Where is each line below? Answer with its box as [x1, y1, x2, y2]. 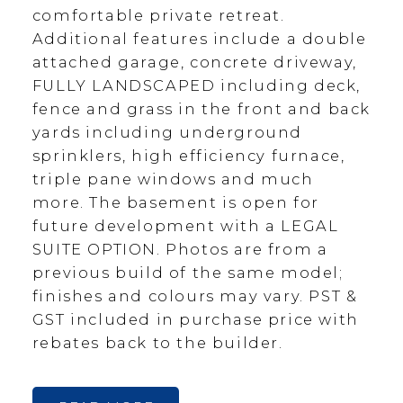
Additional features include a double [31, 30, 367, 49]
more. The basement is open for [31, 193, 319, 212]
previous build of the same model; [31, 264, 344, 282]
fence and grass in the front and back [31, 100, 372, 119]
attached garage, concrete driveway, [31, 53, 357, 72]
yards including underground [31, 123, 303, 142]
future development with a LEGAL [31, 217, 339, 236]
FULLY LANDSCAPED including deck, [31, 76, 362, 95]
